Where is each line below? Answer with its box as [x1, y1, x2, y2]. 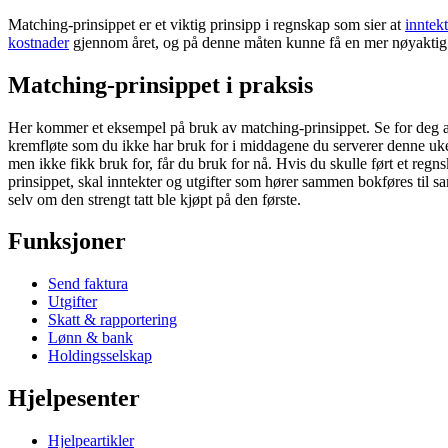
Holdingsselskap [48, 347, 152, 365]
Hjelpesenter [8, 385, 140, 412]
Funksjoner [8, 228, 126, 255]
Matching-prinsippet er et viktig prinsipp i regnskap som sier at [8, 15, 405, 33]
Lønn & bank [48, 329, 133, 347]
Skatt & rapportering [48, 311, 177, 329]
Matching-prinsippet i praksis [8, 71, 313, 98]
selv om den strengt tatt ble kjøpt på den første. [8, 190, 301, 208]
